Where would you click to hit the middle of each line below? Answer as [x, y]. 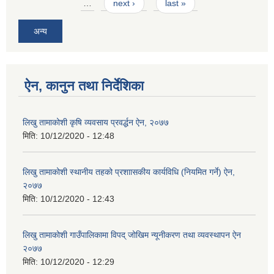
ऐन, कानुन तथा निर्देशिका [84, 86]
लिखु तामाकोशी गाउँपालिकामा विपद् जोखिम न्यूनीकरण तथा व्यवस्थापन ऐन [132, 235]
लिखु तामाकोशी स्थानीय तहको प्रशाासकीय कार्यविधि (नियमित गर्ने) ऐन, [129, 172]
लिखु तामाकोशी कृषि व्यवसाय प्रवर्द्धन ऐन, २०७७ [96, 123]
